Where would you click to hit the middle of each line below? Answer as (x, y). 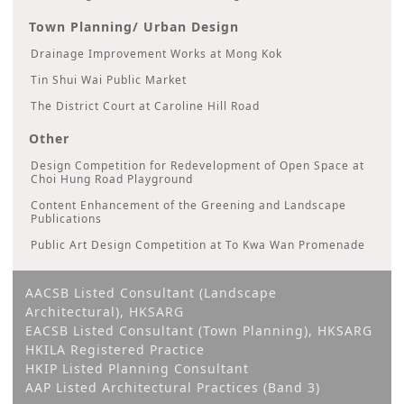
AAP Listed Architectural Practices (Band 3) (173, 387)
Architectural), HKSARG (105, 311)
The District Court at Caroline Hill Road (146, 106)
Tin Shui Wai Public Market (109, 79)
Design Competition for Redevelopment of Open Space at (198, 165)
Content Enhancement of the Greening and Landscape (189, 205)
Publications (67, 218)
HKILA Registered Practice (115, 349)
